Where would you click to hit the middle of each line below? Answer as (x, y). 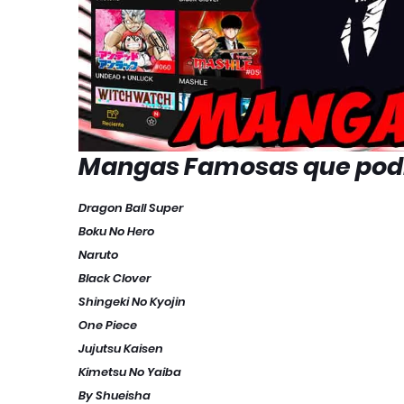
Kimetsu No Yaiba (131, 372)
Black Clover (115, 279)
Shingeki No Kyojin (133, 302)
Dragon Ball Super (131, 208)
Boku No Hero (116, 232)
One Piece (108, 326)
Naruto (98, 255)
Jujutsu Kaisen (121, 349)
